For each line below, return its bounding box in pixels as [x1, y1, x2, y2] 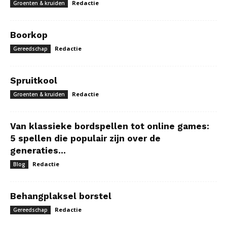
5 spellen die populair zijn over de [10, 133, 161, 143]
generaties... [10, 145, 66, 156]
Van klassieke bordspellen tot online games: [10, 121, 209, 131]
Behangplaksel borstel [10, 191, 111, 201]
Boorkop [10, 30, 48, 40]
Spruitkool [10, 75, 57, 86]
